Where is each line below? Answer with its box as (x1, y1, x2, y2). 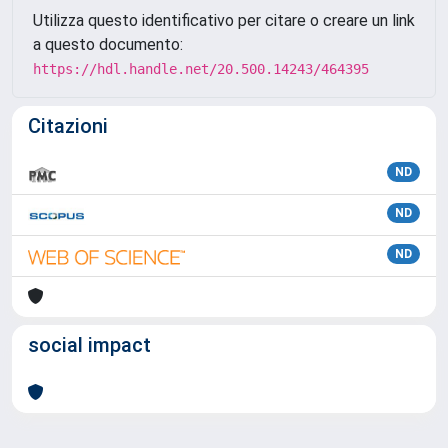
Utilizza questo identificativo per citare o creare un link (33, 11, 415, 30)
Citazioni (28, 114, 108, 138)
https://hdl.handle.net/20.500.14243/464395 (33, 61, 369, 77)
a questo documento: (33, 35, 183, 54)
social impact (28, 333, 151, 357)
